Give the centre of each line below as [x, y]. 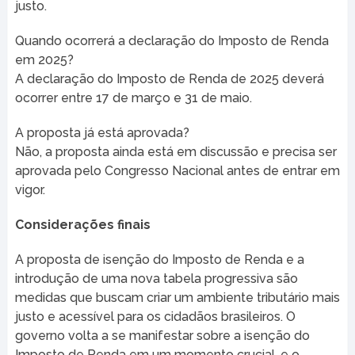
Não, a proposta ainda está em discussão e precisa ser [176, 152]
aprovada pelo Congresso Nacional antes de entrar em [177, 171]
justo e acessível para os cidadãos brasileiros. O [155, 317]
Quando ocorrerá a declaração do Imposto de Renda [172, 41]
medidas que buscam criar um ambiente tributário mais [177, 298]
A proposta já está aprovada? [102, 133]
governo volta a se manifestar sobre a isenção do [162, 336]
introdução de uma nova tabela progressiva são [156, 279]
